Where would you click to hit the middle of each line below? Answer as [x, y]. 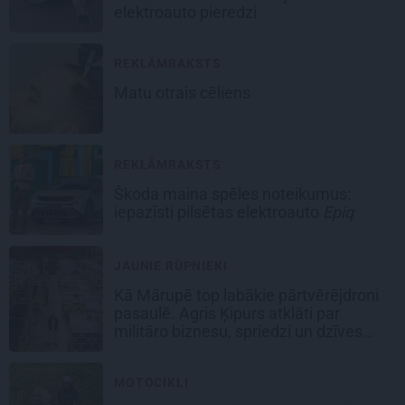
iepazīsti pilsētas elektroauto [218, 212]
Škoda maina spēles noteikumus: [232, 193]
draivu [138, 349]
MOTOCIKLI [151, 382]
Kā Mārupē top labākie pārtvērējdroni [246, 295]
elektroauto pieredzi [187, 12]
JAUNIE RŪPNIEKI [171, 265]
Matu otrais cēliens [184, 92]
